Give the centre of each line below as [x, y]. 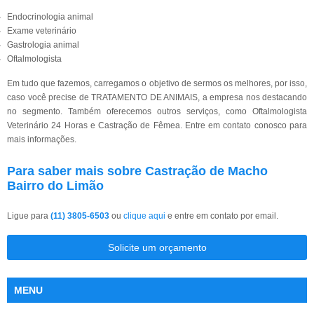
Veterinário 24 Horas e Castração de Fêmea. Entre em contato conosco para [157, 125]
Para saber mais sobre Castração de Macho [137, 171]
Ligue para [29, 216]
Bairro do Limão [55, 186]
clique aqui [144, 216]
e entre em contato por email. [222, 216]
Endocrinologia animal [50, 17]
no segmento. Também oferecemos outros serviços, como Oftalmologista [157, 111]
